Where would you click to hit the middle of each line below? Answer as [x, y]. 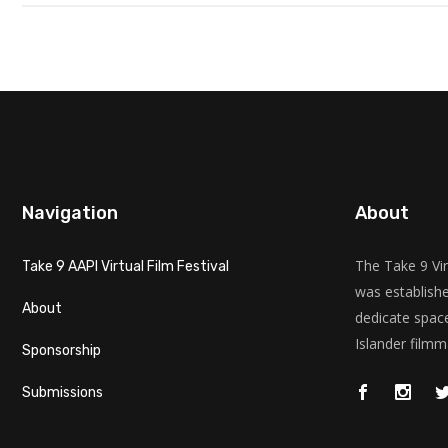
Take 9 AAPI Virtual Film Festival [125, 266]
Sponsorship [61, 350]
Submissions [62, 392]
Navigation [70, 213]
